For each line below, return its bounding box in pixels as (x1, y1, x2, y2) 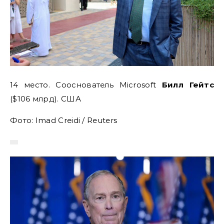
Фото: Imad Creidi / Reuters (10, 115, 117, 125)
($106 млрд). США (10, 93, 81, 103)
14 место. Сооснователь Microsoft (10, 79, 162, 89)
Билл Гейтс (161, 79, 214, 89)
